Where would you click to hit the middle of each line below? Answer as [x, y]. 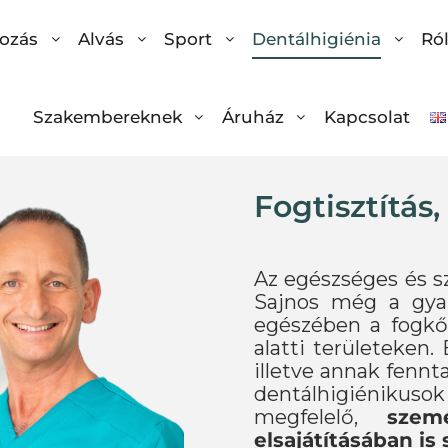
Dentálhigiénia [316, 39]
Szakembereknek [107, 117]
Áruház [252, 117]
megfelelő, [320, 417]
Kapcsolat [366, 117]
